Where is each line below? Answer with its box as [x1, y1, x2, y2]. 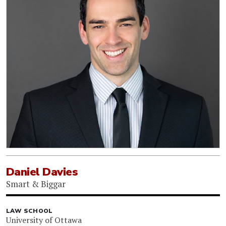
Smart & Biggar [6, 178, 66, 190]
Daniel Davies [6, 164, 78, 180]
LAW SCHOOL [6, 206, 53, 215]
